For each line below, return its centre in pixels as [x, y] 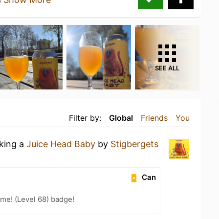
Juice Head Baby [61, 144]
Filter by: [85, 118]
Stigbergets [134, 144]
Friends [154, 118]
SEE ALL [167, 68]
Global [121, 118]
